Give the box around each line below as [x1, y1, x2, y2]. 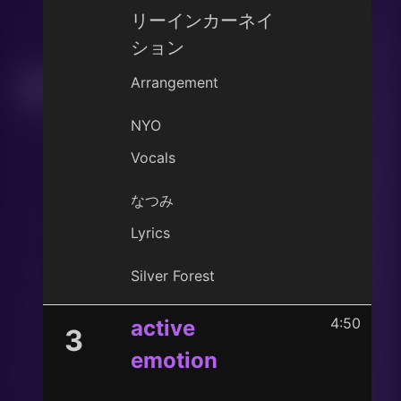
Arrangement [131, 73, 218, 91]
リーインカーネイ [131, 10, 274, 31]
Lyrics [131, 224, 170, 242]
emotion [131, 347, 218, 373]
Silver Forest [131, 267, 215, 285]
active [131, 315, 195, 341]
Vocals [131, 149, 175, 166]
